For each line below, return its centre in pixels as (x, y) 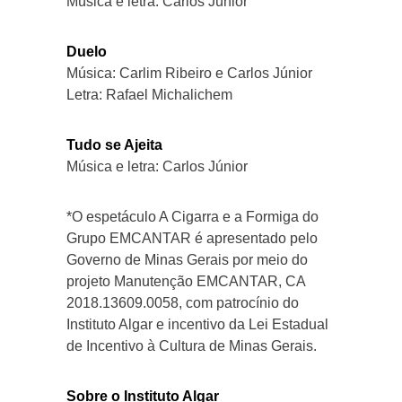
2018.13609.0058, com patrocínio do (183, 302)
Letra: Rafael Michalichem (149, 94)
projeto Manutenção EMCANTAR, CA (186, 281)
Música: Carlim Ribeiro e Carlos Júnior (189, 73)
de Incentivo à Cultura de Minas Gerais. (192, 345)
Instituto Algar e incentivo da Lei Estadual (197, 324)
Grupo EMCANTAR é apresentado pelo (192, 238)
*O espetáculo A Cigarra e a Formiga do (192, 216)
